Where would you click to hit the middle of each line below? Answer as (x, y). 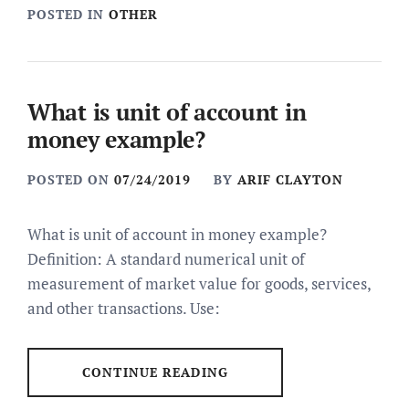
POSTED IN (68, 14)
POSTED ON (71, 179)
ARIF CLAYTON (290, 179)
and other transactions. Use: (124, 308)
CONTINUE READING (155, 372)
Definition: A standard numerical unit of (166, 259)
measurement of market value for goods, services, (199, 283)
